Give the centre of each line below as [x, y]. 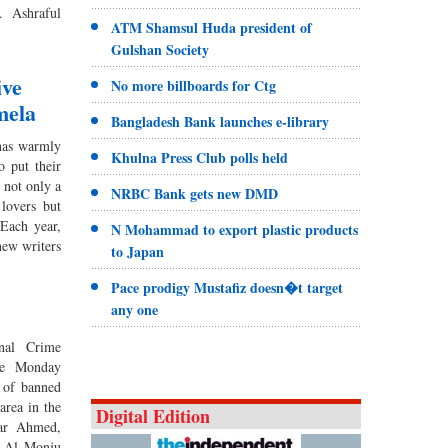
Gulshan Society [159, 49]
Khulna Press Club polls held [199, 157]
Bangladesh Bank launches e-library [219, 121]
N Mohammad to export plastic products [234, 229]
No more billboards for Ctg [193, 85]
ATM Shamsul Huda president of [211, 27]
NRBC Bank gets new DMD [194, 193]
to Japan [137, 251]
